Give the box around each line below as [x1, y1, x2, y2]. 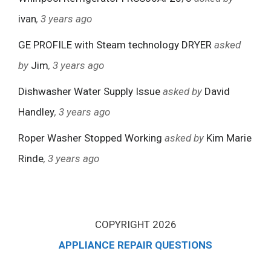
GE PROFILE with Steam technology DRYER [18, 39, 212, 51]
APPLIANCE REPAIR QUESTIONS [59, 239, 212, 252]
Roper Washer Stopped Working [18, 132, 162, 145]
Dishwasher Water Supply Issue [18, 85, 160, 98]
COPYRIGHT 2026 [94, 218, 177, 231]
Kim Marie [206, 132, 252, 145]
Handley [18, 106, 54, 119]
